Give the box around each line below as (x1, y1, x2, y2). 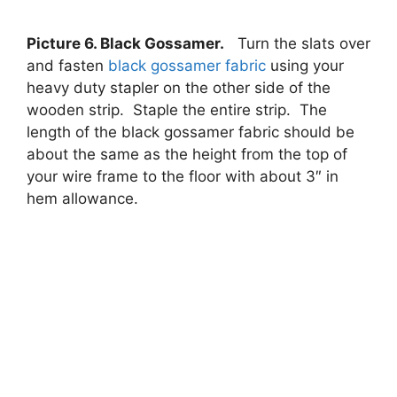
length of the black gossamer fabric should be (27, 123, 354, 142)
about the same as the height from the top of (27, 145, 347, 164)
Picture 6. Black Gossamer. (27, 35, 224, 53)
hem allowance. (27, 190, 138, 208)
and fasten (27, 57, 108, 75)
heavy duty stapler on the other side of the (27, 79, 331, 97)
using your (266, 57, 344, 75)
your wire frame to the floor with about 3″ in (27, 167, 339, 186)
